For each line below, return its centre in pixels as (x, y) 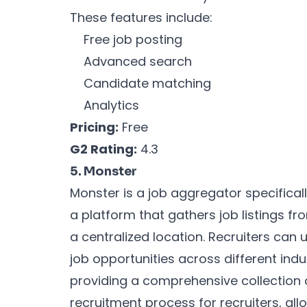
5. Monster (104, 171)
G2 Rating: (103, 149)
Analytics (111, 105)
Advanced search (138, 61)
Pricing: (94, 127)
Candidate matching (147, 83)
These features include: (141, 17)
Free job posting (133, 39)
